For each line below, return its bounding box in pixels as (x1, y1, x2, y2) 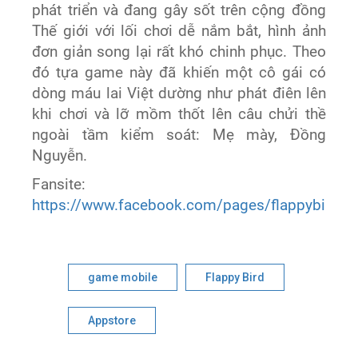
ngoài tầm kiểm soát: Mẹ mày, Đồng (32, 126, 326, 145)
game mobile (88, 271, 158, 284)
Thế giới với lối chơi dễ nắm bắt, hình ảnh (32, 22, 326, 41)
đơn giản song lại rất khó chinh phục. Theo (32, 43, 326, 62)
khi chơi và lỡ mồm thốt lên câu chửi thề (32, 105, 326, 124)
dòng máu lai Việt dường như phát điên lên (32, 85, 326, 103)
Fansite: (32, 176, 86, 194)
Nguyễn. (32, 147, 88, 165)
